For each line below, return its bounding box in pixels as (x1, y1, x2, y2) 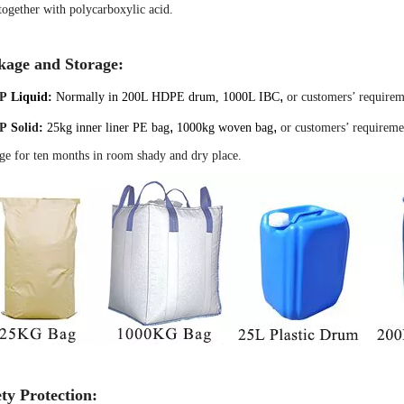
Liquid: (7, 89, 56, 104)
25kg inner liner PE (43, 120, 148, 134)
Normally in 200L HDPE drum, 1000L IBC (56, 89, 280, 104)
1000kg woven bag (177, 120, 273, 134)
